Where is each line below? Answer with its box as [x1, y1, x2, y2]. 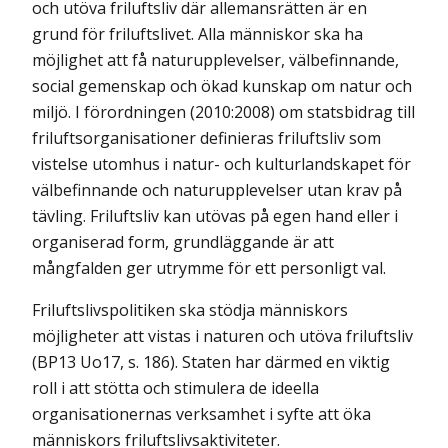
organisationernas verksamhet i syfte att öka [32, 403, 371, 425]
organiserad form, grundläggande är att [32, 231, 334, 253]
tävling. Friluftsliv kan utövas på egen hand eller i [32, 205, 398, 227]
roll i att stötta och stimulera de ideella [32, 377, 319, 399]
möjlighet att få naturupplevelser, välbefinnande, [32, 49, 399, 71]
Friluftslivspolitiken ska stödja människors [32, 299, 348, 321]
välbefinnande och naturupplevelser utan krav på [32, 179, 402, 201]
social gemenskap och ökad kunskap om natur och [32, 75, 412, 97]
